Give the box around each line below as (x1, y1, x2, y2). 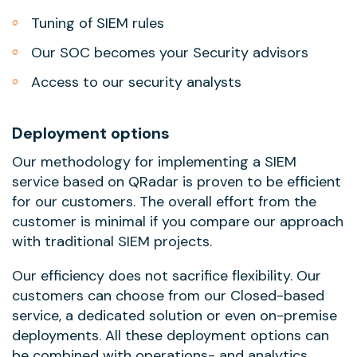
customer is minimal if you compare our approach (12, 212, 343, 231)
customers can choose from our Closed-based (12, 286, 324, 305)
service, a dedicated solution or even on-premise (12, 306, 337, 325)
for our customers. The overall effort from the (12, 192, 316, 211)
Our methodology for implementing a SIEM (12, 152, 296, 171)
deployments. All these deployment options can (12, 326, 329, 345)
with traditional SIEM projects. (12, 232, 212, 251)
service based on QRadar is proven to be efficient (12, 172, 341, 191)
